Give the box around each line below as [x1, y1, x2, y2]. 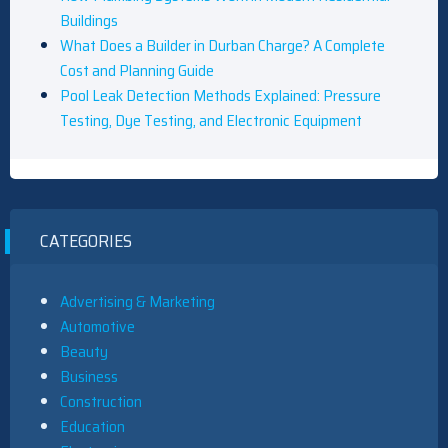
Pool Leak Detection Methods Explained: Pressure [60, 83, 381, 109]
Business [60, 364, 118, 390]
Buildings [60, 8, 118, 34]
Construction [60, 389, 142, 415]
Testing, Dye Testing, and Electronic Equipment [60, 108, 362, 134]
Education [60, 414, 125, 440]
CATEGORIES [40, 227, 132, 256]
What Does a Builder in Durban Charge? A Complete [60, 33, 385, 59]
